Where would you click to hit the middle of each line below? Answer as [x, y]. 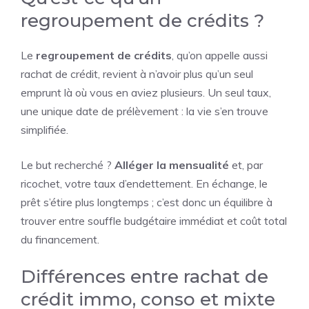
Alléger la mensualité [172, 165]
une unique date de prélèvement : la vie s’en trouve [144, 111]
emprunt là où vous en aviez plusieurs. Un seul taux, [146, 92]
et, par [246, 165]
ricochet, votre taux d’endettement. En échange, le [144, 183]
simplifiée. [44, 130]
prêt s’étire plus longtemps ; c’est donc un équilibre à [147, 202]
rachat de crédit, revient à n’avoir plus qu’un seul [137, 74]
